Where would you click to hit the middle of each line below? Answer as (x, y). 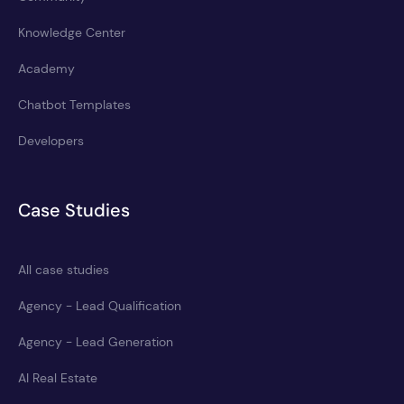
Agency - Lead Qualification (100, 305)
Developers (51, 140)
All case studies (64, 269)
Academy (46, 68)
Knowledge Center (72, 32)
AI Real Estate (58, 377)
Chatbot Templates (74, 104)
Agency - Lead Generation (96, 341)
